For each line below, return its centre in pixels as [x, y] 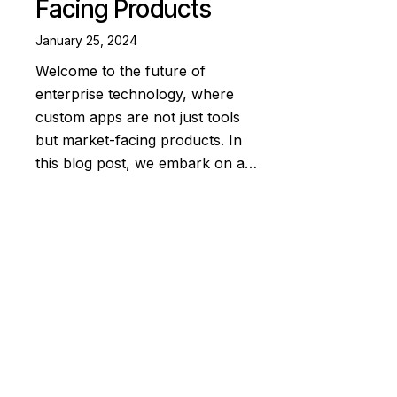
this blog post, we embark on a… [146, 163]
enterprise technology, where [135, 94]
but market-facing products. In [139, 140]
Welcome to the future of [121, 71]
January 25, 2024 [86, 40]
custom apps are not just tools [138, 117]
